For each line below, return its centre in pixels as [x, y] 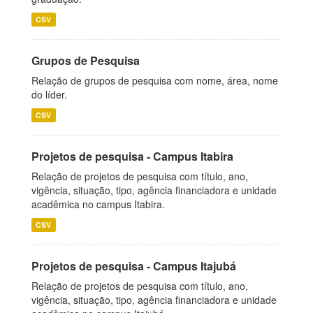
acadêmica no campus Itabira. [98, 204]
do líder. [49, 94]
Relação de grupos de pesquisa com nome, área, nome [155, 80]
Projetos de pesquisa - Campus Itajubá [134, 266]
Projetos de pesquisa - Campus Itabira [132, 156]
